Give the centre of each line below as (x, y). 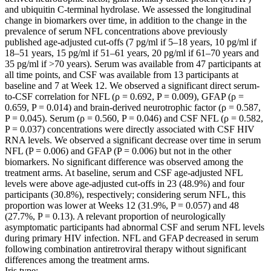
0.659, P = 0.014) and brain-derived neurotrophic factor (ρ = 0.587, (133, 108)
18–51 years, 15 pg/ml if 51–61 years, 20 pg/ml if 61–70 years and (132, 53)
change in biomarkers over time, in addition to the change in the (126, 21)
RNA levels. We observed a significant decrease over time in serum (133, 140)
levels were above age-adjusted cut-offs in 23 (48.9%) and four (125, 184)
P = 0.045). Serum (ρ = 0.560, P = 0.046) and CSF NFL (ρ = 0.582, (134, 119)
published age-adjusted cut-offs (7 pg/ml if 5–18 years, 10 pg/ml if (131, 42)
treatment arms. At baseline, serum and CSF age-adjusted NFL (124, 173)
